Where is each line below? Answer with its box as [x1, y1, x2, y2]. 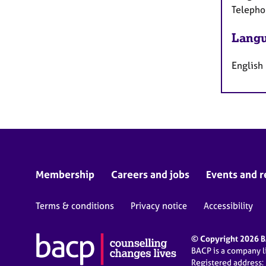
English [232, 59, 263, 71]
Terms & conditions [36, 199, 114, 211]
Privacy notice [131, 199, 187, 211]
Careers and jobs [111, 167, 189, 180]
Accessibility [204, 199, 253, 211]
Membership [36, 167, 94, 180]
